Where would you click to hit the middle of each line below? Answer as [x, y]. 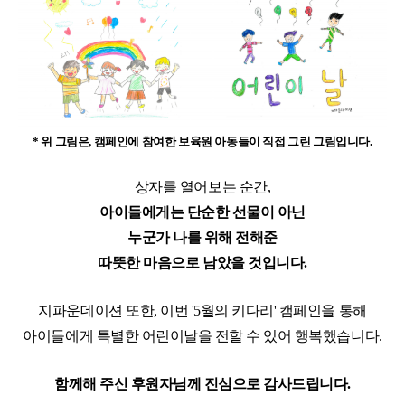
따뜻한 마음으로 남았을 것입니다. [202, 263]
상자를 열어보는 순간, [202, 187]
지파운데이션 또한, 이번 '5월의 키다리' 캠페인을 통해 [202, 311]
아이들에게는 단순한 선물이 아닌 [202, 212]
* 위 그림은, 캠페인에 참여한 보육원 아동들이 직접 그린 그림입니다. [202, 142]
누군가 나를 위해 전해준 [202, 238]
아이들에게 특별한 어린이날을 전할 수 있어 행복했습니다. [202, 336]
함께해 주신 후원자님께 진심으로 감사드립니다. [202, 384]
